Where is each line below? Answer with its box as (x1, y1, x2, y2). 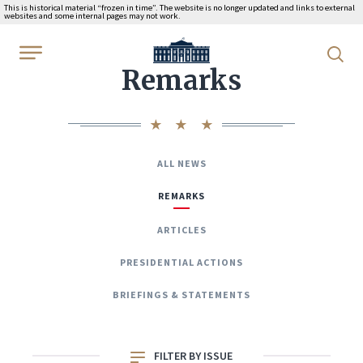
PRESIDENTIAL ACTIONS (120, 256, 243, 268)
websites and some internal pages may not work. (4, 11, 181, 21)
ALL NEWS (156, 157, 207, 169)
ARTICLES (156, 224, 207, 236)
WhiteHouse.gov (152, 40, 243, 56)
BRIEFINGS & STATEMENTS (113, 288, 250, 301)
